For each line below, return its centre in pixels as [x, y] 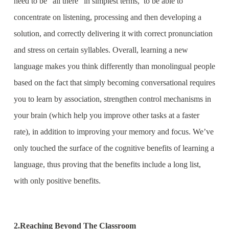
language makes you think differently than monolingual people [114, 66]
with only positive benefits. [57, 181]
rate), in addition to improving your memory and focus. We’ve [113, 132]
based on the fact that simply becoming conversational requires [114, 83]
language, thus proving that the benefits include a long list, [107, 164]
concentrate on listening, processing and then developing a [107, 17]
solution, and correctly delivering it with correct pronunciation [113, 33]
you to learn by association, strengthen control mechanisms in [112, 99]
